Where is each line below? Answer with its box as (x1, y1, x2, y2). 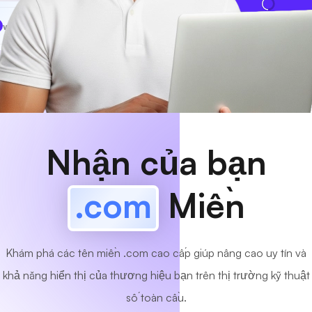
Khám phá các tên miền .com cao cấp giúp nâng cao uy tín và (6, 246, 306, 260)
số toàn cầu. (125, 290, 187, 304)
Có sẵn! (109, 20, 139, 31)
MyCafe (26, 19, 61, 32)
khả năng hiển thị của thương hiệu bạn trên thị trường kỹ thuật (2, 268, 310, 282)
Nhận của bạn (45, 141, 267, 183)
